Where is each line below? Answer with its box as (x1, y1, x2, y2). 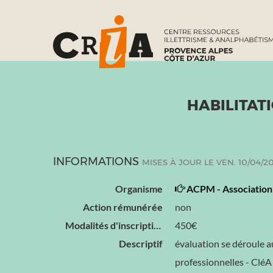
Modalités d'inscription (154, 219, 161, 231)
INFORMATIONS (53, 155, 142, 168)
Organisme (115, 183, 163, 194)
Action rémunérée (83, 201, 163, 213)
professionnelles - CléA (175, 256, 272, 268)
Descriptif (119, 238, 163, 249)
